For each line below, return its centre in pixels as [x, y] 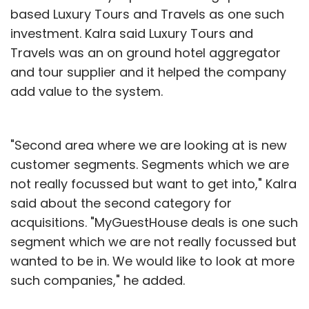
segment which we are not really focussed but [153, 241]
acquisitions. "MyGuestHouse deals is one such [154, 222]
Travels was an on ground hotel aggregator [146, 52]
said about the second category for [121, 203]
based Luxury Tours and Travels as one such [147, 14]
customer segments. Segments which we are [150, 164]
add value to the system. [87, 91]
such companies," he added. [98, 280]
